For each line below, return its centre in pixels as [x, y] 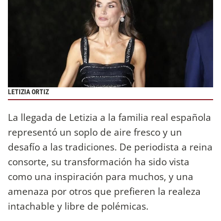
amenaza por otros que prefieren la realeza [104, 191]
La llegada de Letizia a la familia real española [110, 117]
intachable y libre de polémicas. [78, 206]
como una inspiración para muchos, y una [101, 176]
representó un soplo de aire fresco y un [95, 132]
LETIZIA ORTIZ [28, 92]
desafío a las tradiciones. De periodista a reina [110, 147]
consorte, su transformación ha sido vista [99, 161]
